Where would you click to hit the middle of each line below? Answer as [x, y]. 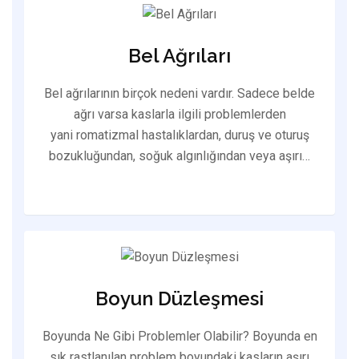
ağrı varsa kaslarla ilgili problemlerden [179, 114]
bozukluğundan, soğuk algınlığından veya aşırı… [179, 155]
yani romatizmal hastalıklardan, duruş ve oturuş [179, 135]
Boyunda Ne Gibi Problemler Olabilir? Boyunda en [179, 337]
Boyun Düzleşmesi [179, 299]
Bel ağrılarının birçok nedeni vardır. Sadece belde [179, 93]
